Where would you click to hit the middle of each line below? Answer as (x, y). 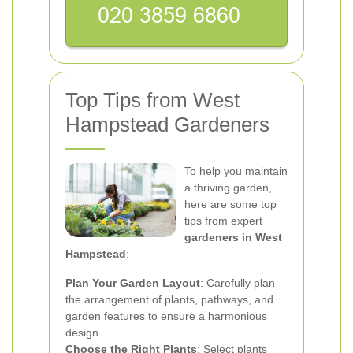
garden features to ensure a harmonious (166, 316)
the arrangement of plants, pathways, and (169, 299)
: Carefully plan (238, 283)
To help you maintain (236, 171)
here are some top (230, 204)
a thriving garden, (228, 188)
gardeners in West (233, 237)
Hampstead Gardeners (167, 124)
